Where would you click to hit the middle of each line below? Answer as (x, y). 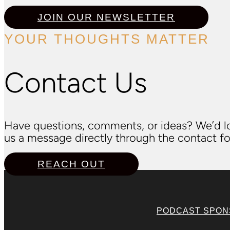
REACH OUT (71, 164)
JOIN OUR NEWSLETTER (106, 17)
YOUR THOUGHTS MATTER (107, 39)
